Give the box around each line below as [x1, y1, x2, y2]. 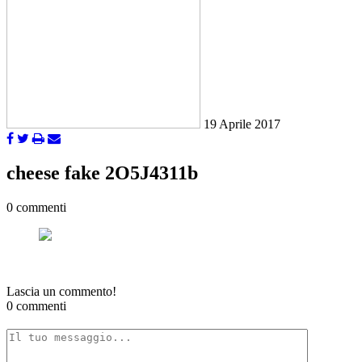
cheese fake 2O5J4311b [6, 162, 198, 184]
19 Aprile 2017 [204, 117, 280, 132]
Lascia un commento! [6, 284, 116, 299]
